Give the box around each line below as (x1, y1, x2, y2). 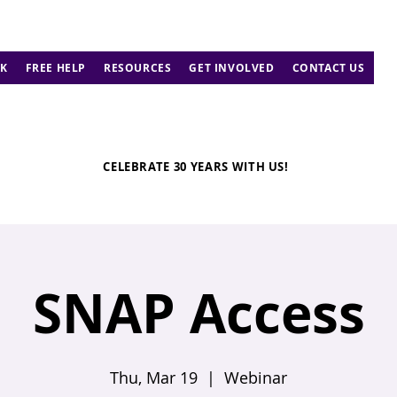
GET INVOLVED (189, 60, 275, 75)
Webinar (224, 367, 287, 388)
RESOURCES (104, 60, 172, 75)
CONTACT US (292, 60, 365, 75)
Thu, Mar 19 (110, 367, 198, 388)
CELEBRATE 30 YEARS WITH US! (103, 158, 289, 175)
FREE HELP (25, 60, 87, 75)
